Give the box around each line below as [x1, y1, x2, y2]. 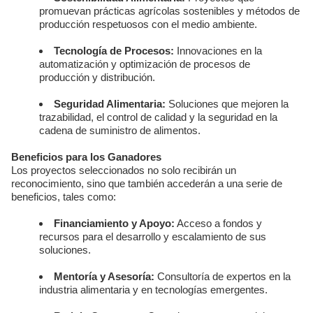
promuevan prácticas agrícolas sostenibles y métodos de [39, 5, 300, 17]
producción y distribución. [39, 71, 155, 83]
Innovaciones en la [174, 45, 262, 57]
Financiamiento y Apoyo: [54, 217, 175, 229]
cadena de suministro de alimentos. [39, 124, 201, 136]
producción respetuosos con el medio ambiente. [39, 18, 257, 30]
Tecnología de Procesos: [54, 45, 174, 57]
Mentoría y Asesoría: [54, 270, 154, 282]
